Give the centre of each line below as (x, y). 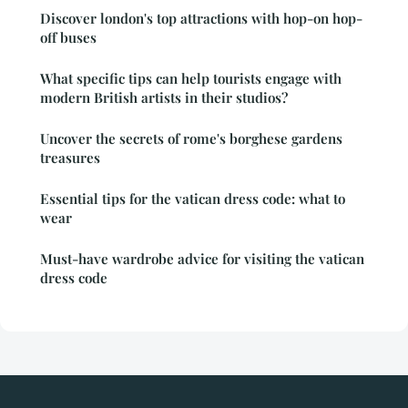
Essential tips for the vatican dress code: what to (193, 199)
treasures (70, 158)
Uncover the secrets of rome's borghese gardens (191, 139)
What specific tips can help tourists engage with (191, 79)
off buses (68, 38)
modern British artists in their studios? (164, 98)
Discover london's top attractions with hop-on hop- (201, 19)
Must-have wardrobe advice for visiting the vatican (202, 259)
